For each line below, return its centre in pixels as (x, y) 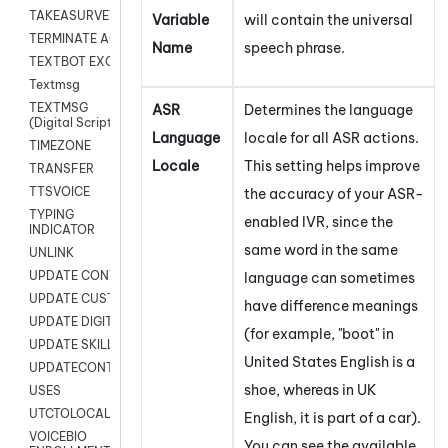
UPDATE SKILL (71, 345)
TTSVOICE (59, 192)
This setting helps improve (332, 165)
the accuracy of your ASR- (334, 193)
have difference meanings (331, 305)
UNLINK (51, 253)
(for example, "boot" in (319, 333)
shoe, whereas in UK (310, 389)
